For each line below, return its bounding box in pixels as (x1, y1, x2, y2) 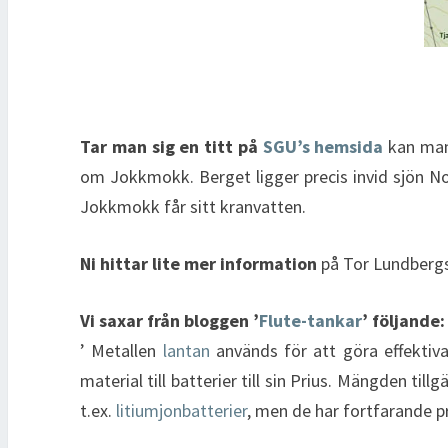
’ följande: (362, 308, 445, 332)
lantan (162, 338, 210, 362)
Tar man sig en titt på (80, 134, 263, 158)
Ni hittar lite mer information (80, 251, 317, 275)
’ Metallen (80, 338, 163, 362)
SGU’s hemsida (262, 134, 384, 158)
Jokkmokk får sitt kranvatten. (80, 194, 306, 218)
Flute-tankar (259, 308, 362, 332)
